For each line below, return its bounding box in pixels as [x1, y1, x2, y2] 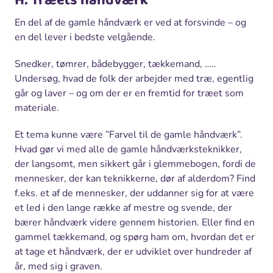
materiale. [15, 101, 59, 115]
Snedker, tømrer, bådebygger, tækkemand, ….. [15, 57, 216, 71]
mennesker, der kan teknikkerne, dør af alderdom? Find [15, 172, 255, 186]
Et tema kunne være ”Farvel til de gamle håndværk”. [15, 128, 243, 142]
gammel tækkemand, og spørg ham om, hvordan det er [15, 230, 255, 244]
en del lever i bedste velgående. [15, 30, 155, 44]
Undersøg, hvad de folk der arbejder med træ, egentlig [15, 72, 253, 86]
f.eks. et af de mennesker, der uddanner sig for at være [15, 186, 254, 200]
